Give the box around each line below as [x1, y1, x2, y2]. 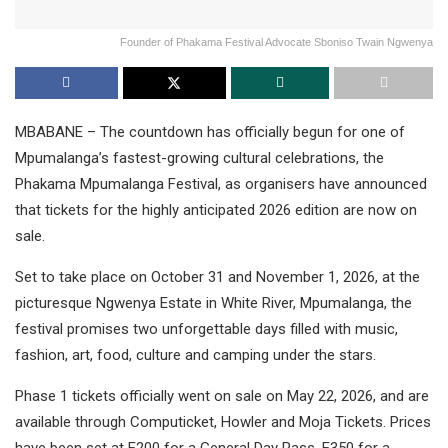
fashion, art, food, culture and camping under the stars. [15, 346, 376, 365]
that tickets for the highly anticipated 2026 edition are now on [15, 201, 417, 220]
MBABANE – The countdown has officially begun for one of [15, 123, 405, 142]
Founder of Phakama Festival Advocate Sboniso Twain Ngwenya [120, 36, 433, 49]
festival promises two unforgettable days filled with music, [15, 320, 398, 339]
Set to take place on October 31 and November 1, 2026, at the [15, 268, 420, 287]
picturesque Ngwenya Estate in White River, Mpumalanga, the [15, 294, 412, 313]
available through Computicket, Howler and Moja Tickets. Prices [15, 413, 431, 432]
